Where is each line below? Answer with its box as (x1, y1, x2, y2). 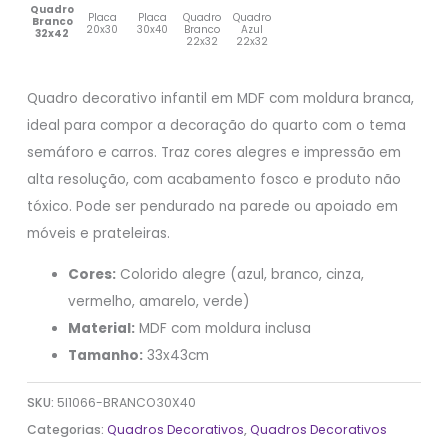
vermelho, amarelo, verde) (68, 291, 251, 311)
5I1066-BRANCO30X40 (57, 394, 197, 412)
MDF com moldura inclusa (135, 318, 312, 338)
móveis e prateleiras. (27, 223, 171, 243)
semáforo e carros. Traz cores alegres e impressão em (27, 142, 402, 162)
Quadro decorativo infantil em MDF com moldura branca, (27, 88, 415, 108)
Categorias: (27, 421, 108, 439)
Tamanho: (68, 345, 144, 365)
